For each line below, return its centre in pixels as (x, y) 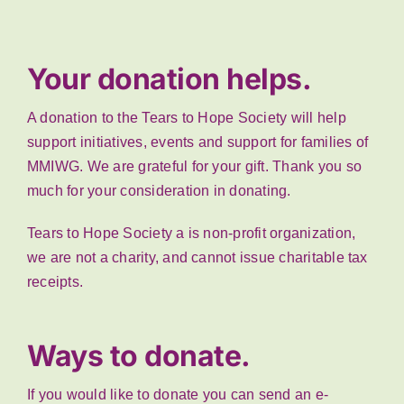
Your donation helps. (169, 79)
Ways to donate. (138, 356)
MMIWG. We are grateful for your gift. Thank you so (194, 167)
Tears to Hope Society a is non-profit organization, (191, 234)
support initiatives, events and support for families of (197, 142)
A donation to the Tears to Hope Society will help (186, 118)
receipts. (55, 282)
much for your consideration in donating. (159, 191)
